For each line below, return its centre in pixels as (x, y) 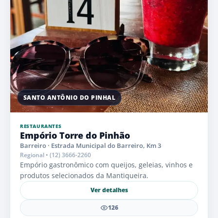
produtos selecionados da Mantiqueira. (84, 175)
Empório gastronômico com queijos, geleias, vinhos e (106, 164)
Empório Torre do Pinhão (75, 135)
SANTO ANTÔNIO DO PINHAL (70, 97)
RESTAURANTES (41, 126)
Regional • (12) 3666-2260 (55, 155)
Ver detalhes (109, 190)
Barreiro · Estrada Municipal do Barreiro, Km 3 (91, 145)
